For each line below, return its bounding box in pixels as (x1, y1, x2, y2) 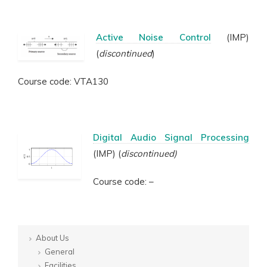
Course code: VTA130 (18, 76, 108, 87)
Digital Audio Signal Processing (93, 132, 249, 143)
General (45, 247, 74, 256)
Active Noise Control (96, 32, 211, 43)
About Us (36, 233, 69, 243)
